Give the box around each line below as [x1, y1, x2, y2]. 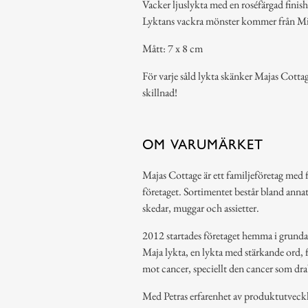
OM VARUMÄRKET [142, 135, 263, 153]
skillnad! [142, 85, 177, 100]
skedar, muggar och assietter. [142, 200, 259, 215]
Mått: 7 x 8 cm [142, 41, 203, 56]
